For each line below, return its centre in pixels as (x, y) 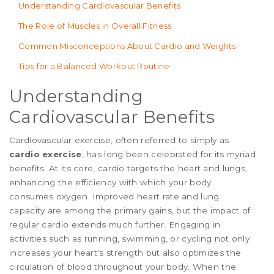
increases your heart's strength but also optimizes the (125, 253)
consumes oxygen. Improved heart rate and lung (114, 197)
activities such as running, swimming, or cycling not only (130, 239)
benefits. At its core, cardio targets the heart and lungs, (128, 168)
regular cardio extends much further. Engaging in (115, 225)
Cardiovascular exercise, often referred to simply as (119, 140)
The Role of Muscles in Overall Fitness (95, 26)
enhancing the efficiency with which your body (110, 183)
